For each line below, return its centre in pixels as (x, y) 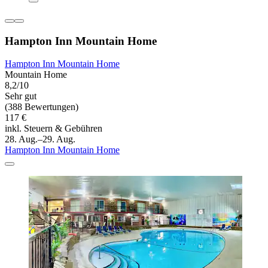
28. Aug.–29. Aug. (40, 139)
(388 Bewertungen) (42, 107)
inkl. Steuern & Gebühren (54, 129)
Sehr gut (21, 96)
